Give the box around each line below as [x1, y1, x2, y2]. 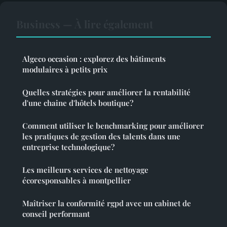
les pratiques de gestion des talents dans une [22, 131, 180, 142]
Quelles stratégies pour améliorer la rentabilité [22, 87, 191, 98]
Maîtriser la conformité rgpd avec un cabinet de [22, 198, 191, 209]
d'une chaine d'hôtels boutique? [22, 98, 133, 108]
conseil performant [22, 209, 90, 219]
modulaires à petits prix [22, 64, 107, 75]
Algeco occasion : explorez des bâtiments [22, 54, 166, 64]
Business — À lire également [16, 17, 153, 31]
